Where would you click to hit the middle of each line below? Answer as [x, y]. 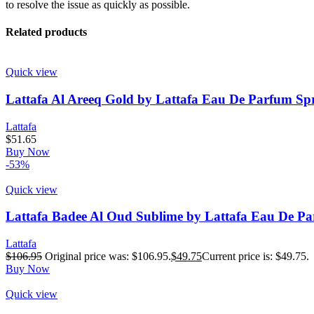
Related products [46, 32]
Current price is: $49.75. [255, 257]
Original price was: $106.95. [108, 257]
